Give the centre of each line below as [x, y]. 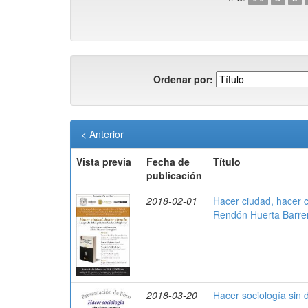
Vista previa [104, 162]
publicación [174, 175]
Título [227, 162]
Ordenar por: [183, 79]
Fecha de [168, 162]
